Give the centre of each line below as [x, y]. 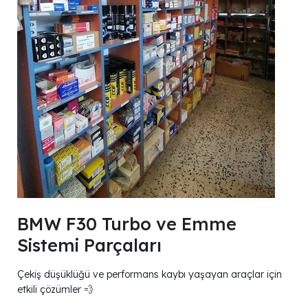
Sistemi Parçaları [89, 245]
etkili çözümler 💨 [55, 289]
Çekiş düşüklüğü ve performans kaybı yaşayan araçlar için [150, 274]
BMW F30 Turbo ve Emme [127, 223]
